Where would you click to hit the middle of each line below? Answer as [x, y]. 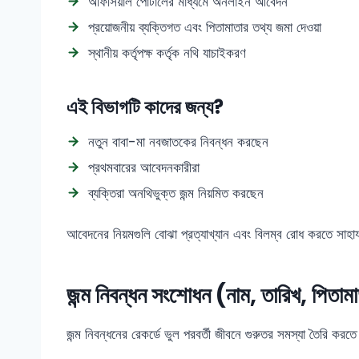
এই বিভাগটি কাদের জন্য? [145, 107]
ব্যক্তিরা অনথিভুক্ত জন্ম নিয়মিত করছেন [176, 193]
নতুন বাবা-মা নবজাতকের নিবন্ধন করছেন [178, 142]
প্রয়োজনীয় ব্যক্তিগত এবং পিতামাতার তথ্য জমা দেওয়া [205, 27]
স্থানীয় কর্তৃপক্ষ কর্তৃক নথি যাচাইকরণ [167, 53]
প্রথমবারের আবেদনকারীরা [144, 167]
